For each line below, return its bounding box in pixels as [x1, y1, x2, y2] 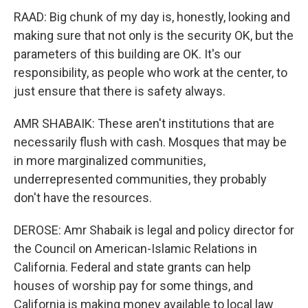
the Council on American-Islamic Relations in [14, 241, 257, 256]
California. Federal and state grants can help [14, 260, 251, 274]
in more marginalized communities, [14, 153, 206, 168]
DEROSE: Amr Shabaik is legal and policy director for [14, 223, 294, 237]
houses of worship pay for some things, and [14, 278, 253, 293]
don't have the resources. [14, 190, 152, 205]
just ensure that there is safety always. [14, 84, 225, 98]
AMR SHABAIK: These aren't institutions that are [14, 116, 274, 131]
